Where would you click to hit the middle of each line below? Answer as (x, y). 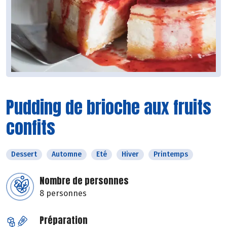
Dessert (24, 155)
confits (31, 128)
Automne (67, 155)
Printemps (171, 155)
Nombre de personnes (84, 181)
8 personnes (63, 194)
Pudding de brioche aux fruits (109, 107)
